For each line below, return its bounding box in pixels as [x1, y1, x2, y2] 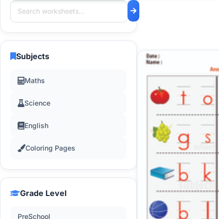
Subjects [16, 51, 49, 61]
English [24, 121, 48, 130]
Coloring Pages [25, 144, 75, 152]
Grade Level [20, 188, 66, 198]
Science [24, 99, 50, 107]
